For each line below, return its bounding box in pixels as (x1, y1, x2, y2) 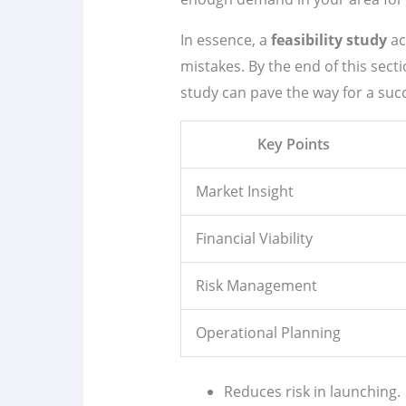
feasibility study (270, 30, 387, 51)
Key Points (256, 134, 330, 155)
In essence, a (179, 30, 271, 51)
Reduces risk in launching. (223, 382, 401, 402)
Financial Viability (195, 228, 313, 249)
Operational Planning (195, 323, 341, 343)
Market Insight (195, 181, 294, 202)
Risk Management (195, 275, 317, 296)
